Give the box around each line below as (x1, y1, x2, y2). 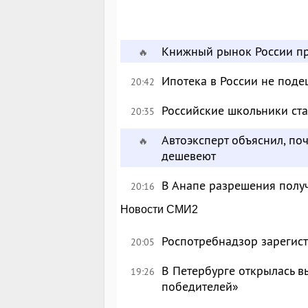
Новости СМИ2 (120, 203, 199, 215)
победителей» (162, 278, 239, 294)
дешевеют (162, 148, 217, 164)
